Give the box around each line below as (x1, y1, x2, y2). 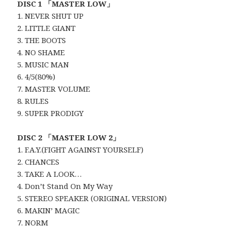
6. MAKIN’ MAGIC (17, 205, 80, 216)
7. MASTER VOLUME (17, 84, 91, 94)
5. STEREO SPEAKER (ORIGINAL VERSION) (17, 193, 167, 204)
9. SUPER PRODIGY (17, 108, 84, 119)
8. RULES (17, 96, 49, 106)
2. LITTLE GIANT (17, 23, 76, 33)
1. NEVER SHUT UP (17, 11, 84, 21)
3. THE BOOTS (17, 35, 66, 46)
